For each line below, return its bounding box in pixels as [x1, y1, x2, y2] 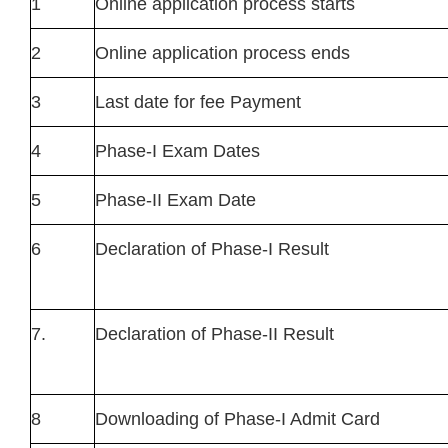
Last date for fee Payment [95, 92, 301, 112]
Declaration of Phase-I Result [95, 239, 329, 259]
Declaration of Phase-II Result [95, 324, 334, 344]
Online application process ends [95, 43, 350, 63]
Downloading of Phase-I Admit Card [95, 409, 380, 429]
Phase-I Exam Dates [95, 141, 260, 161]
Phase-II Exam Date [95, 190, 256, 210]
